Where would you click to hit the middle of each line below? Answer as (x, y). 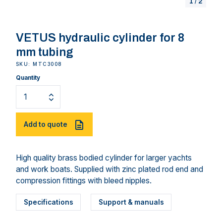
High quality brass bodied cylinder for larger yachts (104, 158)
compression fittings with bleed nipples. (84, 180)
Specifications (48, 202)
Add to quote (45, 124)
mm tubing (45, 52)
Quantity (28, 78)
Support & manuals (131, 202)
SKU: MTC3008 (39, 64)
